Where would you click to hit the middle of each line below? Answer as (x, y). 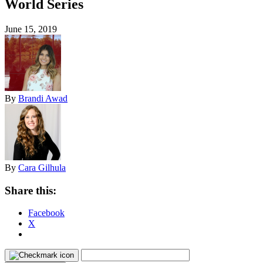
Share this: (31, 190)
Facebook (46, 213)
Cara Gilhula (42, 167)
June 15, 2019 (31, 29)
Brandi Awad (43, 98)
